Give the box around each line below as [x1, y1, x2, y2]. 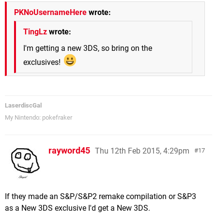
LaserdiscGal [5, 102, 42, 109]
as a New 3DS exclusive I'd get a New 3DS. [5, 203, 150, 213]
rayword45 [48, 145, 90, 156]
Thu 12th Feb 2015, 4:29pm [95, 146, 189, 156]
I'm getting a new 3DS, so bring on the [23, 43, 152, 53]
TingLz [23, 27, 47, 36]
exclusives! [23, 57, 62, 67]
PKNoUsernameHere [14, 7, 87, 17]
